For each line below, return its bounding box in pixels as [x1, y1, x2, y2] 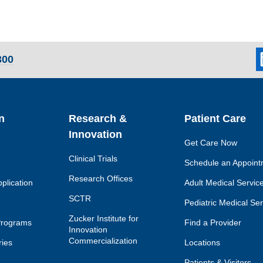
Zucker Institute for [69, 213, 139, 223]
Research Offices [69, 173, 133, 183]
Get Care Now [184, 137, 237, 147]
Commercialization [69, 235, 138, 245]
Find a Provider [184, 217, 241, 227]
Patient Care [184, 112, 246, 124]
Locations [184, 237, 220, 247]
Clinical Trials [69, 153, 118, 163]
